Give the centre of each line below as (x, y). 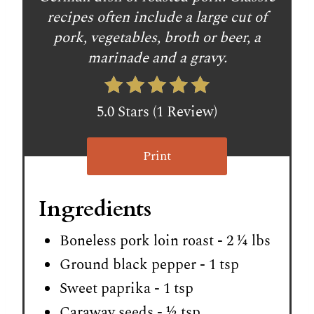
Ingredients (95, 209)
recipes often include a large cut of (157, 17)
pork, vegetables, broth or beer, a (157, 37)
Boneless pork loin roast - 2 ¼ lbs (165, 241)
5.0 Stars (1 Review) (157, 112)
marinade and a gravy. (157, 58)
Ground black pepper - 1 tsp (149, 265)
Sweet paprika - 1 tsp (127, 288)
